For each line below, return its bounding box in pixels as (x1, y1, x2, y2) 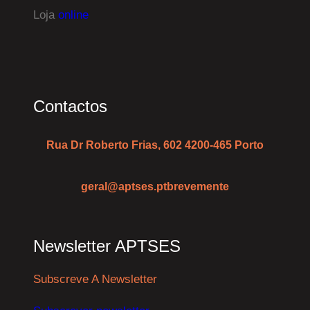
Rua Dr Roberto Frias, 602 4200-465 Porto (46, 138, 264, 151)
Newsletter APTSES (33, 236, 181, 255)
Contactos (33, 96, 107, 116)
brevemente (167, 180, 229, 192)
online (58, 8, 89, 21)
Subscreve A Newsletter (33, 272, 157, 286)
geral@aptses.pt (81, 180, 167, 192)
